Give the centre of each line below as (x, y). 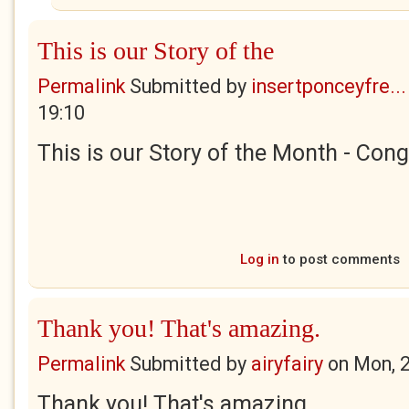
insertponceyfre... (329, 86)
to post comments (339, 259)
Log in (259, 259)
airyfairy (287, 364)
